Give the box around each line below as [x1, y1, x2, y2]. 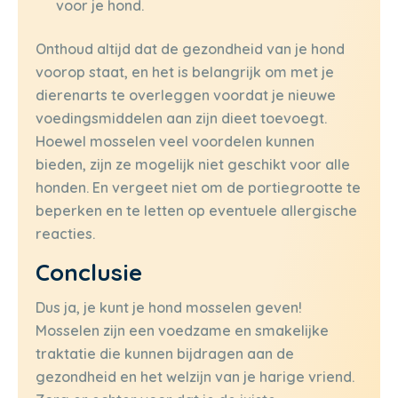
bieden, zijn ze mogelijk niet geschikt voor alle [36, 155, 350, 174]
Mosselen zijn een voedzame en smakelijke [36, 321, 329, 339]
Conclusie [36, 257, 142, 287]
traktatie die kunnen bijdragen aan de [36, 344, 294, 362]
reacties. [36, 225, 95, 243]
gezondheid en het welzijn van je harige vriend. [36, 367, 354, 386]
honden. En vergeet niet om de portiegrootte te [36, 179, 361, 197]
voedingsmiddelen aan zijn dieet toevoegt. [36, 109, 327, 128]
